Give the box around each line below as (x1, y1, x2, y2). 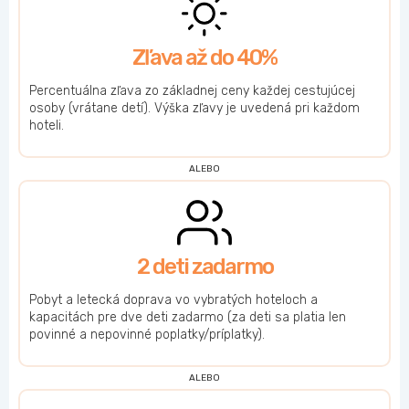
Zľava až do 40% (132, 45, 277, 70)
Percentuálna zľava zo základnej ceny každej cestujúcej (29, 83, 355, 99)
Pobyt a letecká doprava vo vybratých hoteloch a (29, 292, 318, 308)
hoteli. (29, 118, 64, 133)
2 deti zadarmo (136, 254, 273, 279)
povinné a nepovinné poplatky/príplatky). (29, 327, 265, 342)
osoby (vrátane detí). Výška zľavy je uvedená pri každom (29, 100, 360, 116)
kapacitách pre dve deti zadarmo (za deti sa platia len (29, 309, 346, 325)
